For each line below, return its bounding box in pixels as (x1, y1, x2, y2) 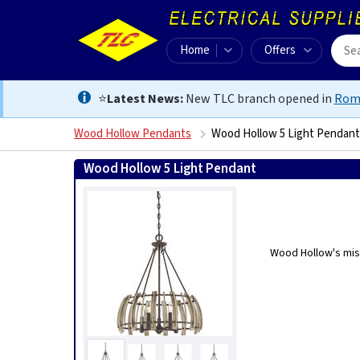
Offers (264, 42, 296, 59)
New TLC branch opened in (182, 90, 334, 108)
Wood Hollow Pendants (74, 125, 191, 142)
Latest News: (106, 90, 183, 108)
